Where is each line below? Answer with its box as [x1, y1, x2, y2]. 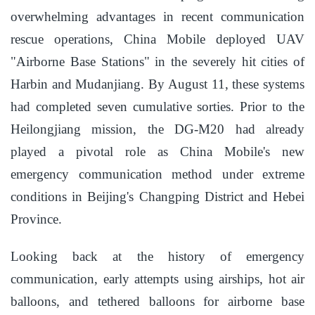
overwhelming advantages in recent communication [11, 9, 304, 25]
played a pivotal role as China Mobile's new [11, 144, 304, 160]
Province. [11, 212, 62, 227]
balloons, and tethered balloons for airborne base [11, 294, 304, 309]
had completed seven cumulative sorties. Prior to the [11, 99, 304, 115]
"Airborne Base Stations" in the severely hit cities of [11, 54, 304, 70]
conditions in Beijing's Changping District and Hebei [11, 189, 304, 205]
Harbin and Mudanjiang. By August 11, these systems [11, 77, 304, 92]
